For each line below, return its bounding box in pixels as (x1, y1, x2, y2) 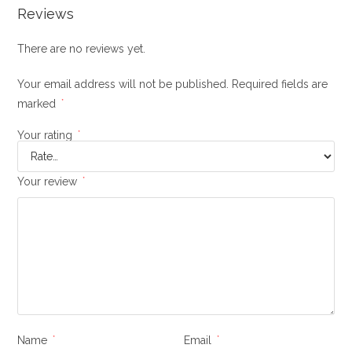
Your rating (17, 128, 76, 141)
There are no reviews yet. (17, 42, 146, 55)
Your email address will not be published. (17, 77, 229, 90)
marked (17, 97, 60, 110)
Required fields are (232, 77, 328, 90)
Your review (17, 174, 81, 188)
